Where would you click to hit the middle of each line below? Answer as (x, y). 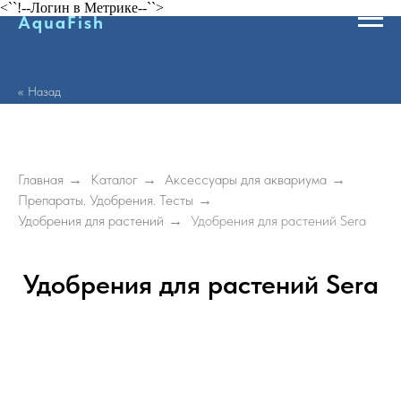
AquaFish (61, 22)
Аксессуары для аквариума (246, 179)
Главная (41, 179)
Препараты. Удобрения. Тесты (106, 200)
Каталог (114, 179)
